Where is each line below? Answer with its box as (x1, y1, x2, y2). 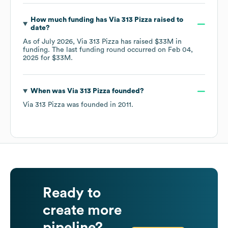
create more (43, 203, 122, 218)
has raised (119, 38, 155, 46)
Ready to (43, 186, 101, 201)
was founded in (65, 101, 118, 109)
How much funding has (30, 16, 109, 24)
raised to (152, 16, 183, 24)
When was (30, 88, 67, 95)
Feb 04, (168, 46, 193, 54)
